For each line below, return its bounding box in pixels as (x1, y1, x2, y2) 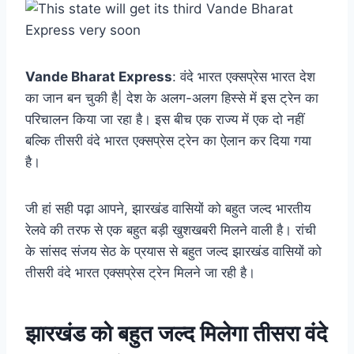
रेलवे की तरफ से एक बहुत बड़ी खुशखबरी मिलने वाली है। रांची (25, 221, 316, 238)
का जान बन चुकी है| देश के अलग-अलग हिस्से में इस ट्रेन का (25, 89, 318, 106)
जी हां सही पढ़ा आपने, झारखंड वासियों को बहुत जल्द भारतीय (25, 200, 311, 217)
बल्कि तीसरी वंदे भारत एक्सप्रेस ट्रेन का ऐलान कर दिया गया (25, 132, 311, 149)
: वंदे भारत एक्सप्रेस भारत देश (172, 68, 315, 85)
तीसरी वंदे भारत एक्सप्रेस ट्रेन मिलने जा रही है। (25, 264, 255, 281)
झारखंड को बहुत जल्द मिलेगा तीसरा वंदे (25, 319, 327, 347)
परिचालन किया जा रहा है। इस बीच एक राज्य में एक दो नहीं (25, 111, 304, 127)
